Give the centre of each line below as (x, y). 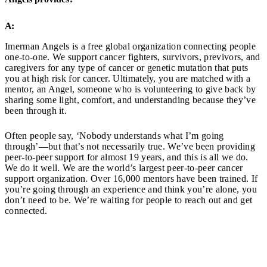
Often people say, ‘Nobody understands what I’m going (114, 136)
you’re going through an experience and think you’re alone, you (131, 190)
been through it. (36, 111)
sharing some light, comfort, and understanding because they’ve (130, 100)
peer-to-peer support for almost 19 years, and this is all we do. (127, 157)
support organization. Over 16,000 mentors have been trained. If (131, 179)
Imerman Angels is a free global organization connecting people (130, 46)
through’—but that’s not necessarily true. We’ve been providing (130, 147)
